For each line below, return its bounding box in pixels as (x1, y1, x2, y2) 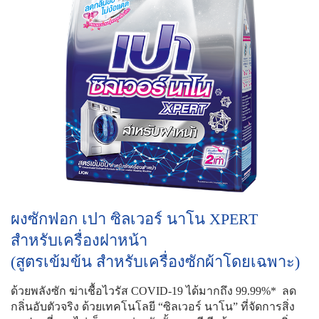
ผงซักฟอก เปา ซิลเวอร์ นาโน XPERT (11, 210, 258, 228)
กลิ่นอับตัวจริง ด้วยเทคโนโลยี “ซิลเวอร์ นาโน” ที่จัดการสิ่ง (11, 300, 295, 313)
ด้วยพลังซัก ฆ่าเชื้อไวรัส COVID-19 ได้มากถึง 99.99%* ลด (11, 285, 296, 297)
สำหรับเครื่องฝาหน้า (11, 231, 147, 249)
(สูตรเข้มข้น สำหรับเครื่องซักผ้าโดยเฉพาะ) (11, 253, 300, 271)
